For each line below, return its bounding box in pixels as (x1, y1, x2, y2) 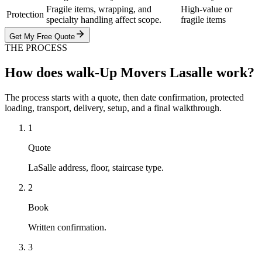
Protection (6, 9, 44, 20)
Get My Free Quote (9, 32, 75, 42)
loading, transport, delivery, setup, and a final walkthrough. (5, 102, 222, 113)
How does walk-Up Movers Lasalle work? (5, 64, 254, 80)
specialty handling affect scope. (46, 15, 161, 25)
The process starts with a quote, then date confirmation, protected (5, 92, 244, 102)
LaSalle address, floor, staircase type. (28, 162, 164, 173)
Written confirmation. (28, 222, 106, 232)
